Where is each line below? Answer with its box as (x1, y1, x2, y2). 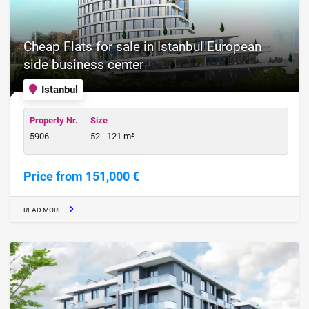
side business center (23, 56, 143, 72)
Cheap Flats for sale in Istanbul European (23, 38, 261, 54)
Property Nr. (30, 115, 78, 126)
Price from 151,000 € (23, 168, 139, 183)
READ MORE (23, 205, 62, 215)
